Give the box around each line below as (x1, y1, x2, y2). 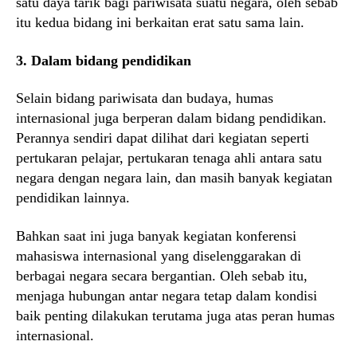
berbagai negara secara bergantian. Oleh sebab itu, (16, 267, 308, 284)
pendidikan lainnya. (16, 190, 130, 206)
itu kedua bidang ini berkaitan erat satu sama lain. (16, 14, 304, 31)
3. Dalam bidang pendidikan (16, 52, 191, 69)
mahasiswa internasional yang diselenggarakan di (16, 247, 301, 264)
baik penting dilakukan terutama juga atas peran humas (16, 307, 335, 324)
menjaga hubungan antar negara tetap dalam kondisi (16, 287, 317, 304)
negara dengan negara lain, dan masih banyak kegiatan (16, 170, 332, 186)
